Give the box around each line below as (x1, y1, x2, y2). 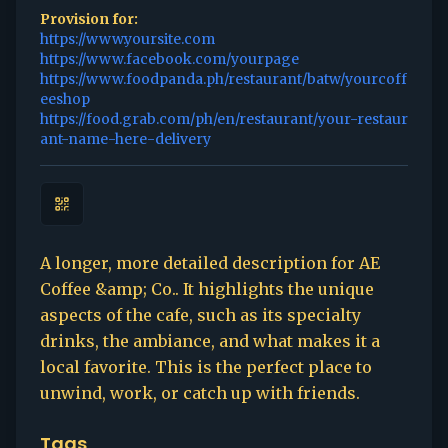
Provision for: (40, 10, 138, 28)
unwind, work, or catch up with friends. (40, 383, 360, 403)
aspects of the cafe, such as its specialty (40, 305, 361, 325)
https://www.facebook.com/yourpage (40, 50, 299, 68)
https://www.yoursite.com (40, 30, 215, 48)
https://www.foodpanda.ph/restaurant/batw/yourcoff (40, 70, 407, 88)
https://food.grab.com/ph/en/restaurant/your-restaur (40, 110, 408, 128)
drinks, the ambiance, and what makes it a (40, 331, 380, 351)
